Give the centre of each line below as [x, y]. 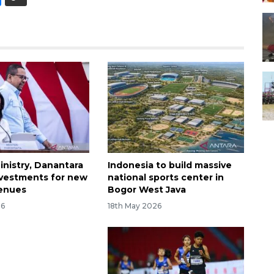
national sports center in [165, 177]
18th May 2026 [134, 206]
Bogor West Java [146, 189]
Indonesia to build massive [169, 165]
